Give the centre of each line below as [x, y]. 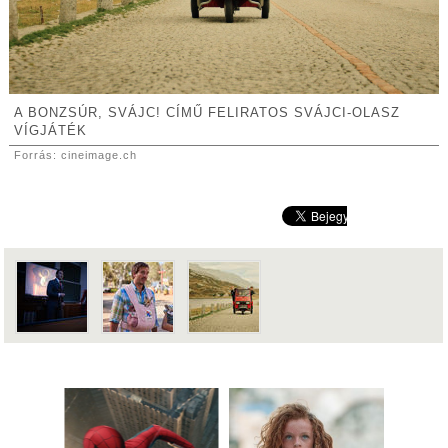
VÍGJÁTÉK [50, 131]
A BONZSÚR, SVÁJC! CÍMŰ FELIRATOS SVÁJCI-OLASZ [206, 113]
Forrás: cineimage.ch [75, 155]
